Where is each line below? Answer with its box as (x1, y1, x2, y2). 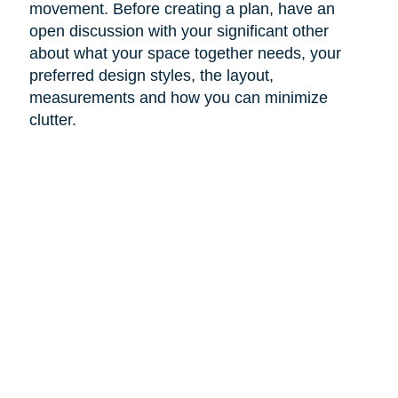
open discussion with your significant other (28, 21, 329, 40)
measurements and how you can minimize (28, 88, 328, 107)
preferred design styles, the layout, (28, 66, 274, 84)
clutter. (28, 110, 76, 129)
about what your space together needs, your (28, 44, 341, 62)
